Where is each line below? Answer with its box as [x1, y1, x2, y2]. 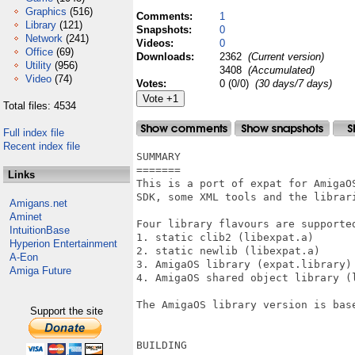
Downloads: [136, 51, 197, 63]
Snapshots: [136, 24, 195, 36]
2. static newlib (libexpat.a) [136, 245, 320, 257]
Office [25, 46, 53, 58]
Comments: [136, 10, 196, 22]
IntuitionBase [10, 224, 70, 236]
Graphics [25, 6, 67, 17]
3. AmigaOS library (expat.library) [136, 258, 352, 270]
